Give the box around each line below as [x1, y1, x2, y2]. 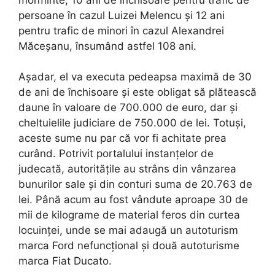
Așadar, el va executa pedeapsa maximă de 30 [18, 71, 252, 83]
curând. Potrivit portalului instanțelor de [18, 147, 214, 160]
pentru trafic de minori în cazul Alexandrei [18, 24, 224, 37]
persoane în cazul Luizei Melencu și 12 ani [18, 9, 225, 21]
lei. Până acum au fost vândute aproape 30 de [18, 193, 248, 206]
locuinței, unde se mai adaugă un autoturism [18, 224, 238, 237]
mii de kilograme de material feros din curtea [18, 209, 240, 222]
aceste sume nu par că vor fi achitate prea [18, 132, 227, 145]
